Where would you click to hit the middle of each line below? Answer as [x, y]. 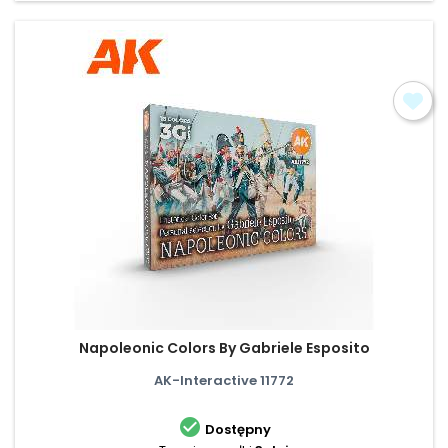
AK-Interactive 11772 [224, 380]
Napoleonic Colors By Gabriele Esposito [224, 347]
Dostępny [237, 429]
